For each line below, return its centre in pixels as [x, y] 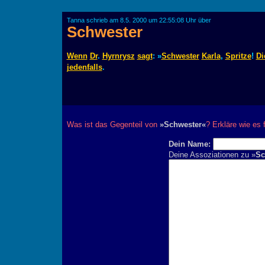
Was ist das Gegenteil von [113, 125]
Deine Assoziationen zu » [212, 155]
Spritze [238, 56]
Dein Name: [189, 144]
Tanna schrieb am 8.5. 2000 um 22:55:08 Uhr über [139, 20]
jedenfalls [84, 67]
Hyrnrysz [118, 56]
